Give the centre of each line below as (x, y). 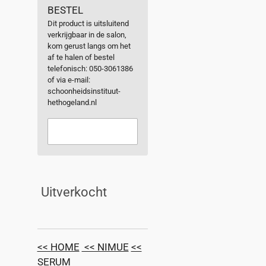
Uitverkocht (74, 192)
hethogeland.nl (72, 102)
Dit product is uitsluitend (88, 23)
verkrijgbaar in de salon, (87, 34)
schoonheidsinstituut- (84, 91)
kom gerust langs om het (89, 46)
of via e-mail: (69, 80)
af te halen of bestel (81, 57)
